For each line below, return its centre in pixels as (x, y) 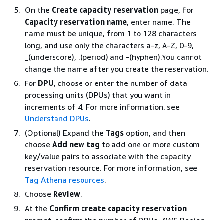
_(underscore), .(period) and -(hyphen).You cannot (113, 57)
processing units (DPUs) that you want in (98, 95)
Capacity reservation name (76, 22)
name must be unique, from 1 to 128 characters (111, 33)
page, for (176, 10)
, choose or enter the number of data (120, 83)
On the (38, 10)
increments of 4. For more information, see (102, 107)
